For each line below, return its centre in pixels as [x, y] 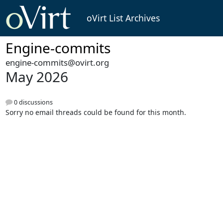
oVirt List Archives [123, 18]
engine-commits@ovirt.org [57, 63]
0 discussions [32, 102]
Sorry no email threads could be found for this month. [96, 112]
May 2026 [37, 77]
